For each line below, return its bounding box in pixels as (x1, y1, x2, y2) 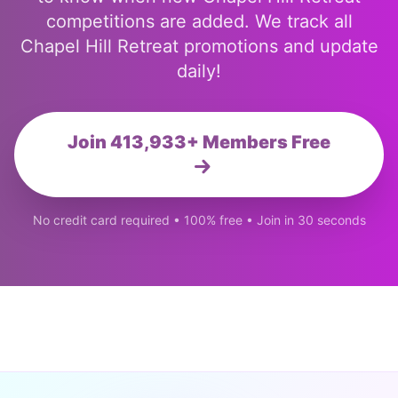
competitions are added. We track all (45, 11, 353, 32)
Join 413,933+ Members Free (68, 131, 330, 153)
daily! (177, 60, 221, 82)
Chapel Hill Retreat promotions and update (20, 36, 378, 57)
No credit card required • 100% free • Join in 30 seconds (32, 212, 366, 227)
